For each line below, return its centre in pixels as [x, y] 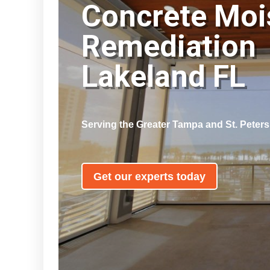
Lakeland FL [170, 77]
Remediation [168, 47]
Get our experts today [149, 176]
